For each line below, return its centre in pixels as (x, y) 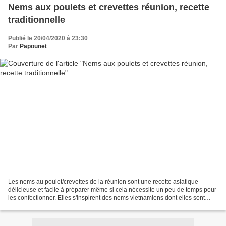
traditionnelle (37, 20)
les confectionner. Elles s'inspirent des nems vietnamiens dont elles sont (106, 197)
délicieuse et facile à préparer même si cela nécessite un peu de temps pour (112, 189)
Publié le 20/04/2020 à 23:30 (48, 39)
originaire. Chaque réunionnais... (53, 206)
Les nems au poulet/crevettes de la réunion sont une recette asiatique (103, 181)
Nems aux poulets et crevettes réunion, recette (109, 7)
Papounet (33, 47)
